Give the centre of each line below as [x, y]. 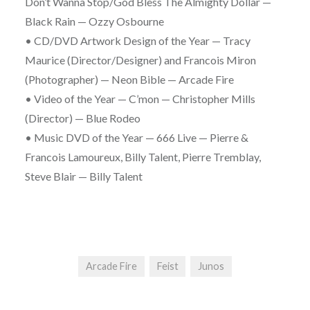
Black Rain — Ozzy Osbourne [94, 21]
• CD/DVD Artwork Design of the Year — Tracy [137, 41]
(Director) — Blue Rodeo [82, 118]
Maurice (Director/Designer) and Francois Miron [140, 60]
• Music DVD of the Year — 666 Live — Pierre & [136, 138]
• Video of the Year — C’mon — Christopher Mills [140, 99]
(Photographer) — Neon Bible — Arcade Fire [129, 80]
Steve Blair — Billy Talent [83, 176]
